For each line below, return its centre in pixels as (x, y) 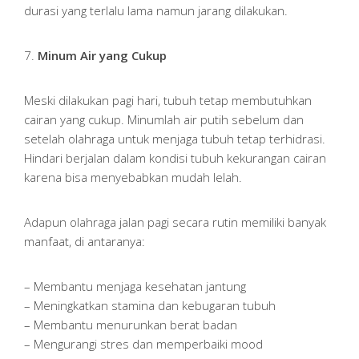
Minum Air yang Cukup (102, 56)
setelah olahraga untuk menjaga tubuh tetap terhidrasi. (175, 139)
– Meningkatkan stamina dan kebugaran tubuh (150, 306)
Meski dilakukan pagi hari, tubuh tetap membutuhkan (168, 101)
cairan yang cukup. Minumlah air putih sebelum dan (164, 120)
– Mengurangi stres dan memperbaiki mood (143, 344)
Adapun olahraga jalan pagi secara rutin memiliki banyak (175, 222)
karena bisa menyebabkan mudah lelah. (133, 177)
